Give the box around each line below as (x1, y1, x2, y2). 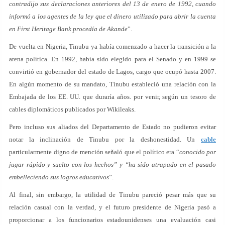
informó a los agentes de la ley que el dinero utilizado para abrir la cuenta (9, 13, 216, 21)
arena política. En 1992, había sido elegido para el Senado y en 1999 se (9, 55, 216, 63)
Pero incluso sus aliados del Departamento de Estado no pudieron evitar (9, 123, 216, 131)
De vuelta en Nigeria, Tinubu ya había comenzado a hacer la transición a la (9, 43, 216, 51)
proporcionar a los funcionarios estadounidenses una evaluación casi (9, 216, 216, 224)
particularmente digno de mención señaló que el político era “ (9, 148, 179, 156)
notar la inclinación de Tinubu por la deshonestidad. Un (9, 136, 201, 144)
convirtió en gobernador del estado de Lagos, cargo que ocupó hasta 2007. (9, 68, 216, 76)
